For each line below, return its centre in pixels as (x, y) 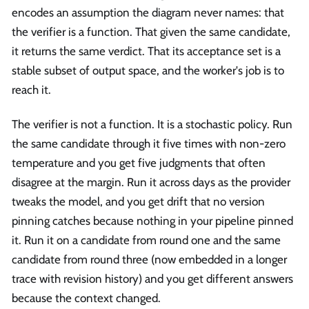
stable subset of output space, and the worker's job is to (148, 71)
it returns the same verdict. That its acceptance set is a (146, 51)
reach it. (31, 90)
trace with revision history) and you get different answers (152, 278)
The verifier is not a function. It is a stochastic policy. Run (152, 124)
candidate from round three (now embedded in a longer (149, 259)
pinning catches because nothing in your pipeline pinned (152, 220)
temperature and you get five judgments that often (139, 162)
